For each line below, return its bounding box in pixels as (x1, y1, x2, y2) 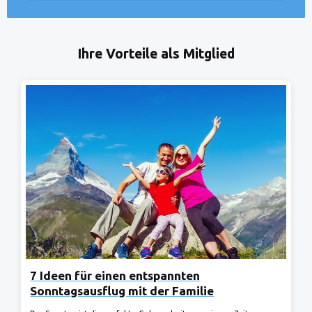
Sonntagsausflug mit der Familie (30, 283, 214, 297)
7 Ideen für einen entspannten (30, 268, 201, 282)
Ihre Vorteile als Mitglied (77, 46, 235, 62)
